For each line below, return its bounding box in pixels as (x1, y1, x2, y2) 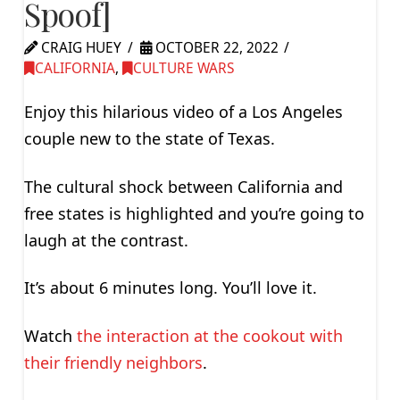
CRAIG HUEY (37, 37, 121, 57)
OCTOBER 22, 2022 (151, 37, 279, 57)
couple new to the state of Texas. (23, 128, 275, 150)
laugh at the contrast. (23, 229, 188, 251)
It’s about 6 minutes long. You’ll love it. (23, 277, 317, 299)
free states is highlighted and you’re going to (23, 202, 364, 224)
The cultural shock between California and (23, 175, 343, 197)
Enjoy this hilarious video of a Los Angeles (23, 101, 343, 123)
